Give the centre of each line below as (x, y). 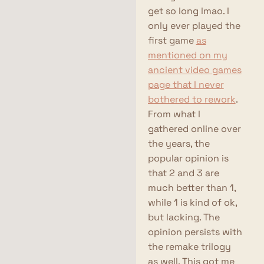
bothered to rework (192, 99)
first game (172, 40)
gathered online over (194, 129)
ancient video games (194, 70)
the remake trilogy (189, 247)
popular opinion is (188, 158)
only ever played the (194, 26)
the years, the (179, 143)
